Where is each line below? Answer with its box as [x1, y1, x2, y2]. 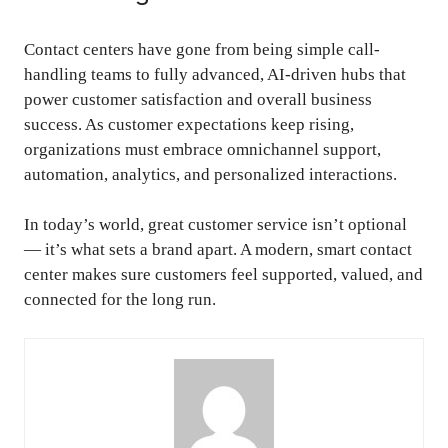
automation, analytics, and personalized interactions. [24, 164, 397, 184]
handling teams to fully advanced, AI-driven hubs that [24, 64, 406, 84]
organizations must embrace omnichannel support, [24, 139, 381, 159]
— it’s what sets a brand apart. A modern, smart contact [24, 240, 412, 260]
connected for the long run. [24, 290, 216, 310]
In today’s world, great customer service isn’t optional [24, 215, 407, 235]
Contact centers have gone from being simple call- [24, 39, 380, 59]
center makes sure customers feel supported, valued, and [24, 265, 423, 285]
